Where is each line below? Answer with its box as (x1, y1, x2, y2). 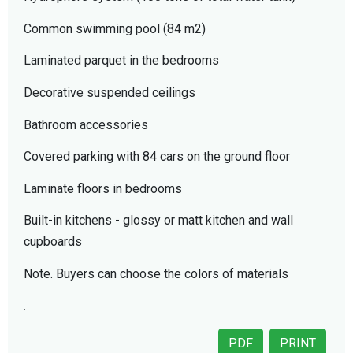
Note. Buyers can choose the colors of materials (24, 266, 288, 281)
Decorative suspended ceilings (24, 84, 195, 100)
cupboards (24, 234, 82, 250)
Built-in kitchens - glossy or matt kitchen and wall (24, 213, 293, 229)
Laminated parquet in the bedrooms (24, 53, 219, 69)
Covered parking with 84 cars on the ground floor (24, 149, 290, 165)
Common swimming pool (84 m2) (24, 20, 206, 36)
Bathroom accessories (24, 117, 148, 132)
